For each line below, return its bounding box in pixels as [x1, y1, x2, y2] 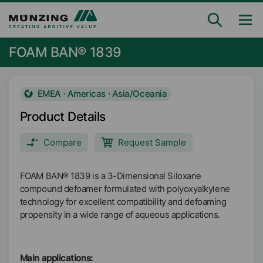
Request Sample [117, 137, 186, 148]
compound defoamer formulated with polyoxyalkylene [19, 183, 230, 194]
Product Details [19, 109, 106, 124]
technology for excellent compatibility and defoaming [19, 196, 227, 207]
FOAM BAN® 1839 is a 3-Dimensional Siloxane [19, 170, 201, 181]
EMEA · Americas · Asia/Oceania [37, 88, 167, 100]
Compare [43, 137, 82, 148]
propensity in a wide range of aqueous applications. [19, 209, 220, 220]
